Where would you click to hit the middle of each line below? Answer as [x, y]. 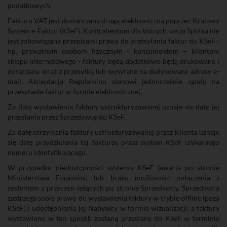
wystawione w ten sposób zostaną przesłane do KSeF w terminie [113, 218]
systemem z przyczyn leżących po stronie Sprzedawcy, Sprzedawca [113, 188]
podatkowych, [30, 5]
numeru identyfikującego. [47, 152]
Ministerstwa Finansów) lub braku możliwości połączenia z [113, 178]
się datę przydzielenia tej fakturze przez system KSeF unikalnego [113, 142]
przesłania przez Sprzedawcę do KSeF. [67, 117]
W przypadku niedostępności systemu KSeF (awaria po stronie [113, 167]
